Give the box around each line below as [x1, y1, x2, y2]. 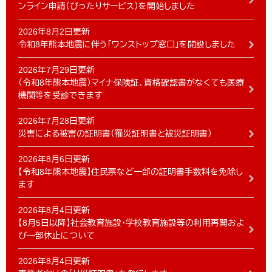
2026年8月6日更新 [18, 154, 90, 165]
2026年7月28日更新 [18, 116, 95, 126]
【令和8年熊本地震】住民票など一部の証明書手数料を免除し [18, 167, 243, 177]
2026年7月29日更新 [18, 65, 95, 75]
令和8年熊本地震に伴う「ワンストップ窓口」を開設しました [18, 39, 236, 50]
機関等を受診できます [18, 90, 102, 101]
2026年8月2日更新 [18, 27, 90, 37]
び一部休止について [18, 231, 95, 241]
